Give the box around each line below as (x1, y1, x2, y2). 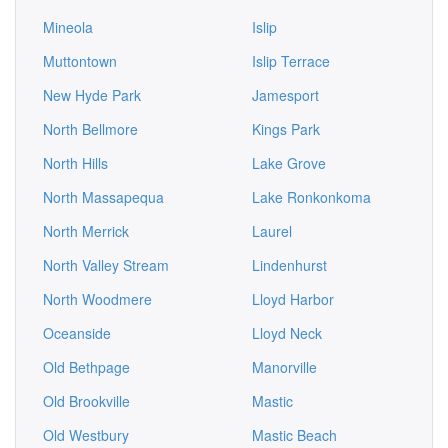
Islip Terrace (252, 51, 330, 71)
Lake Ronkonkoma (252, 187, 371, 207)
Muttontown (43, 51, 117, 71)
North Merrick (43, 221, 129, 241)
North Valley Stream (43, 255, 169, 275)
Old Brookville (43, 391, 130, 411)
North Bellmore (43, 119, 138, 139)
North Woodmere (43, 289, 152, 309)
